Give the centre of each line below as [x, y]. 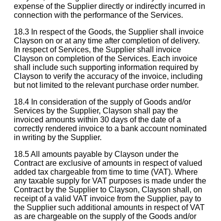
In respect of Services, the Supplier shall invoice [97, 49]
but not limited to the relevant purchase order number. [106, 85]
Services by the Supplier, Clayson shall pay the [96, 110]
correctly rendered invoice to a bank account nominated [110, 128]
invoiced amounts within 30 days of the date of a [97, 119]
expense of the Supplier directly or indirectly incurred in [110, 6]
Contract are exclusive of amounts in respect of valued [108, 163]
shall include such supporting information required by [106, 67]
